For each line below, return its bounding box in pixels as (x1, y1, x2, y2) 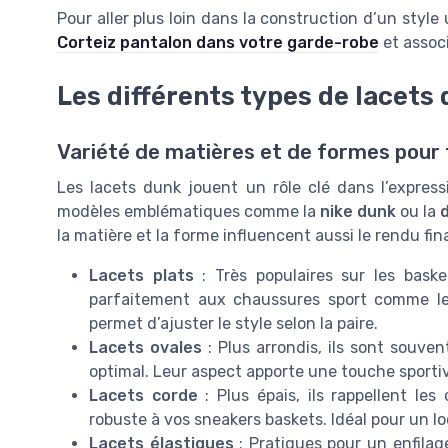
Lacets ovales (89, 338, 202, 358)
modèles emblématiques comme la (57, 202, 321, 222)
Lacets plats (89, 266, 194, 286)
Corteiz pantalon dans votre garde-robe (57, 33, 379, 52)
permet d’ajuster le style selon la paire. (89, 314, 378, 334)
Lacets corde (89, 386, 198, 406)
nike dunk (320, 202, 397, 222)
